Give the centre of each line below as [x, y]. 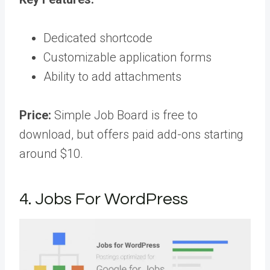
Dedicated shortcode [98, 38]
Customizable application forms [127, 57]
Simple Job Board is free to [124, 115]
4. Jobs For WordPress [104, 199]
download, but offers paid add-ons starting [131, 134]
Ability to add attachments [112, 76]
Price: [35, 115]
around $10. [51, 153]
